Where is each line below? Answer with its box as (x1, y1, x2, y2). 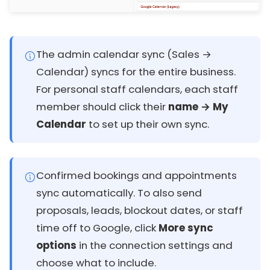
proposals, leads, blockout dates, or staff (36, 203, 243, 218)
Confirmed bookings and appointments (36, 168, 237, 183)
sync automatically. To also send (36, 186, 202, 201)
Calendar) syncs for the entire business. (36, 64, 236, 80)
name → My (168, 99, 228, 115)
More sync (159, 221, 213, 236)
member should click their (36, 99, 168, 115)
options (36, 238, 77, 253)
